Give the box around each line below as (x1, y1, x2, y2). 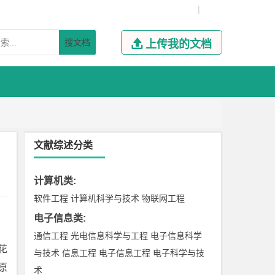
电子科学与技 (153, 248, 205, 258)
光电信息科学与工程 (71, 231, 149, 241)
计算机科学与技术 (71, 193, 140, 203)
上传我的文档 (145, 38, 212, 50)
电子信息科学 (150, 231, 203, 241)
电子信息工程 (99, 248, 151, 258)
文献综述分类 (34, 140, 93, 150)
